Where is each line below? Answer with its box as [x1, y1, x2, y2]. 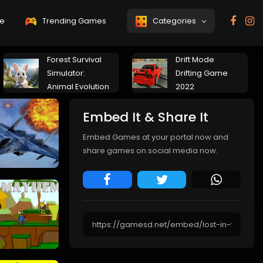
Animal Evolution [47, 81, 109, 92]
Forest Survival [47, 54, 102, 65]
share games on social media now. [83, 145, 218, 156]
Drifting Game [176, 68, 228, 79]
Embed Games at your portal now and [83, 131, 228, 143]
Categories [151, 15, 201, 26]
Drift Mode [176, 54, 214, 65]
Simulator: [47, 68, 85, 79]
